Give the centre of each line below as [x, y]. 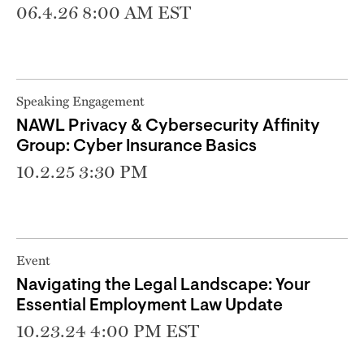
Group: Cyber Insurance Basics [136, 146]
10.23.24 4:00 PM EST [108, 330]
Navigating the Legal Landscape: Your [163, 285]
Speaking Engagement [80, 100]
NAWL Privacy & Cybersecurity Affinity [168, 126]
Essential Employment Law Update [149, 305]
